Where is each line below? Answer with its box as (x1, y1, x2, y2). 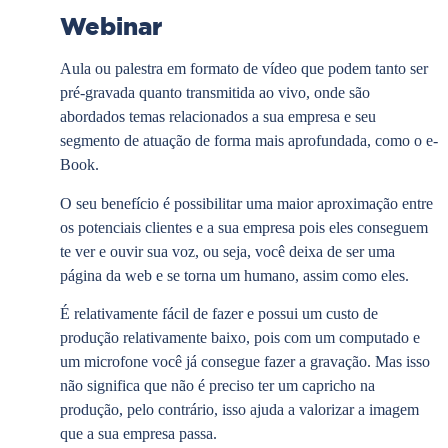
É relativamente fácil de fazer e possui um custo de (60, 305, 378, 323)
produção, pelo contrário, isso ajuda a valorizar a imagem (60, 401, 419, 419)
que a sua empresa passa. (60, 425, 217, 443)
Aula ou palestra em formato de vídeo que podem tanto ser (60, 60, 428, 78)
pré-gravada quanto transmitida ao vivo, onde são (60, 84, 370, 102)
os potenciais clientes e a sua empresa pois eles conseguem (60, 218, 428, 236)
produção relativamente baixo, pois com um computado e (60, 329, 420, 347)
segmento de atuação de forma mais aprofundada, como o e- (60, 132, 438, 150)
